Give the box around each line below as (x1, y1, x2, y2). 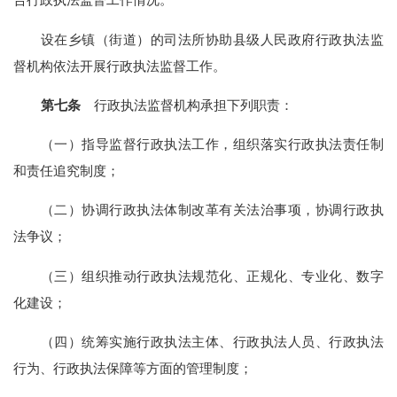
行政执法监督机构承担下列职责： (80, 97, 293, 113)
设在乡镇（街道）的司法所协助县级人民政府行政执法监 (40, 31, 384, 47)
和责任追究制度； (13, 163, 121, 179)
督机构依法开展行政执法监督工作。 (13, 58, 227, 74)
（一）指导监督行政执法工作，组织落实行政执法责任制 (40, 136, 384, 152)
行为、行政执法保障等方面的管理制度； (13, 360, 253, 376)
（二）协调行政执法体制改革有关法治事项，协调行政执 (40, 202, 384, 218)
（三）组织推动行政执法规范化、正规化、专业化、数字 (40, 268, 384, 284)
